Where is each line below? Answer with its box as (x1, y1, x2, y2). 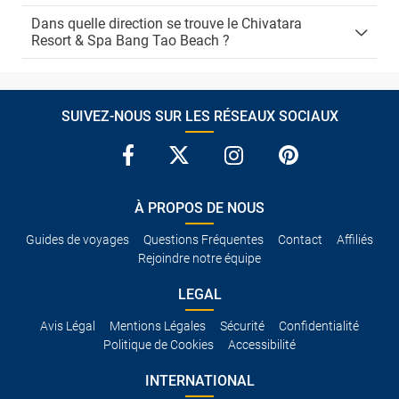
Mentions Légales (110, 319, 206, 333)
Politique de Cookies (103, 338, 214, 352)
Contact (278, 232, 322, 247)
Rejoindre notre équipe (138, 251, 261, 265)
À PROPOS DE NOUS (134, 199, 265, 216)
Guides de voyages (26, 232, 129, 247)
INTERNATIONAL (144, 372, 255, 389)
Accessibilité (228, 338, 296, 352)
